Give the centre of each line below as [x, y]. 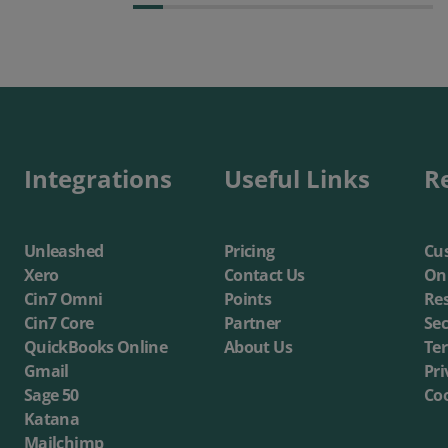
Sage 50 [51, 395]
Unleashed [64, 251]
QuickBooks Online [96, 347]
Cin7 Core [59, 323]
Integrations [98, 179]
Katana [52, 419]
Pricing [249, 251]
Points [248, 299]
